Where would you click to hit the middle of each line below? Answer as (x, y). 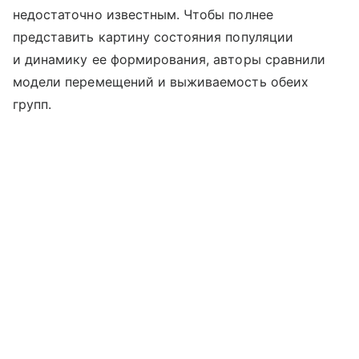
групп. (32, 105)
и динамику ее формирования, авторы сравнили (169, 60)
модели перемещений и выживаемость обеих (161, 82)
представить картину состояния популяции (153, 37)
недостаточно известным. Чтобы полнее (143, 15)
